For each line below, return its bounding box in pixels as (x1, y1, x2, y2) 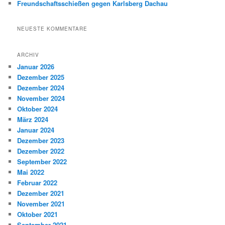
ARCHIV (17, 51, 40, 58)
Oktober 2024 (17, 103, 58, 114)
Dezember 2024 (17, 82, 65, 92)
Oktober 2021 (17, 209, 58, 219)
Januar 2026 (17, 61, 55, 71)
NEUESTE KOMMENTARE (17, 25, 88, 32)
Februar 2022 (17, 177, 58, 187)
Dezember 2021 (17, 188, 65, 198)
